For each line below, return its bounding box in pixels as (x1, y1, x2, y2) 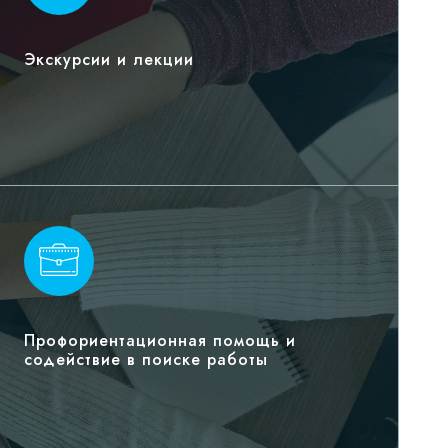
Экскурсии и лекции (24, 48, 195, 72)
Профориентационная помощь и (24, 329, 297, 353)
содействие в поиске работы (24, 348, 269, 372)
